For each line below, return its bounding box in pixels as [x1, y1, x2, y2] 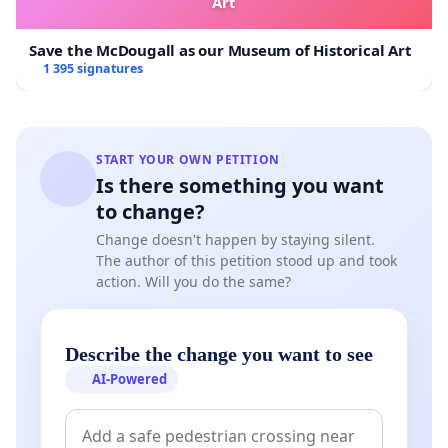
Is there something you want [96, 171, 384, 199]
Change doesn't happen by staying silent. [96, 229, 375, 249]
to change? [96, 197, 205, 225]
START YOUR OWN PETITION [96, 150, 280, 168]
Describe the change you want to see [65, 343, 373, 366]
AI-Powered [92, 370, 168, 389]
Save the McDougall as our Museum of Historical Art [29, 39, 412, 60]
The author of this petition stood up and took [96, 250, 397, 270]
